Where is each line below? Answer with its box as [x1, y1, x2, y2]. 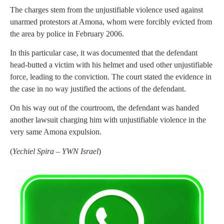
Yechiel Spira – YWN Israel [12, 146, 98, 155]
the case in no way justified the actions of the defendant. [10, 84, 186, 93]
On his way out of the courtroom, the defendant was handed [10, 103, 199, 112]
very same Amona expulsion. [10, 127, 101, 136]
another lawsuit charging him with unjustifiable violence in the [10, 115, 206, 124]
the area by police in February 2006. [10, 29, 124, 38]
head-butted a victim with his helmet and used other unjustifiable [10, 60, 212, 69]
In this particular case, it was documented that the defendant [10, 48, 197, 57]
